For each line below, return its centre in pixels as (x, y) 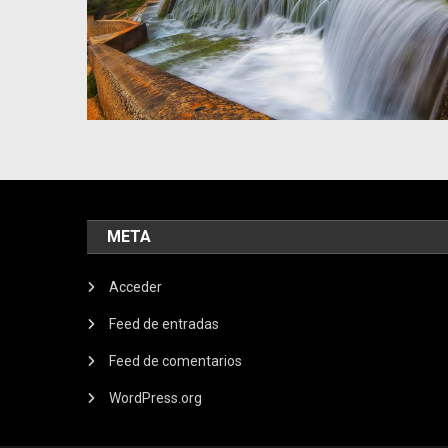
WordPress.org (156, 398)
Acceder (136, 287)
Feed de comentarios (176, 361)
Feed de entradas (164, 324)
